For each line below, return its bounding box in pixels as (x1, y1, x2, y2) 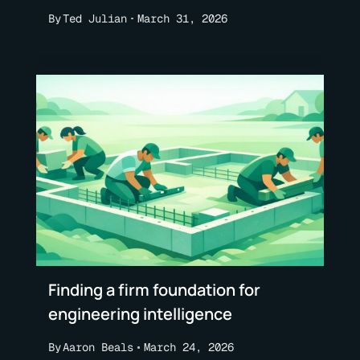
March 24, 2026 (143, 339, 234, 354)
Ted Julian (63, 10, 127, 26)
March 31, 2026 (137, 10, 227, 26)
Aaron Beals (63, 339, 133, 354)
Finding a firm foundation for (48, 279, 260, 301)
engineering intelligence (48, 303, 232, 325)
